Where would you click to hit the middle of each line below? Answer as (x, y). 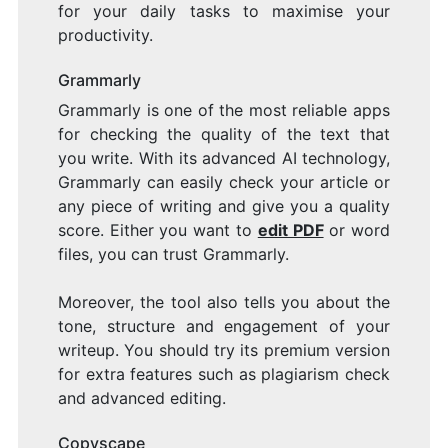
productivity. (105, 34)
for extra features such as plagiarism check (224, 373)
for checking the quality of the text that (224, 133)
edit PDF (290, 229)
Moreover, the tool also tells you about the (224, 301)
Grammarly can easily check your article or (224, 181)
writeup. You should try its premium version (224, 349)
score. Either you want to (157, 229)
